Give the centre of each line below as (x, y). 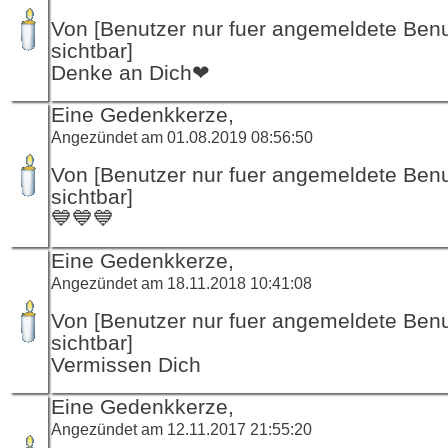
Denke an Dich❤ (130, 72)
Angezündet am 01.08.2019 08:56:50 (182, 136)
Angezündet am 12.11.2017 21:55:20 (181, 428)
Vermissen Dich (126, 364)
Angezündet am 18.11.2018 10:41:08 (181, 282)
